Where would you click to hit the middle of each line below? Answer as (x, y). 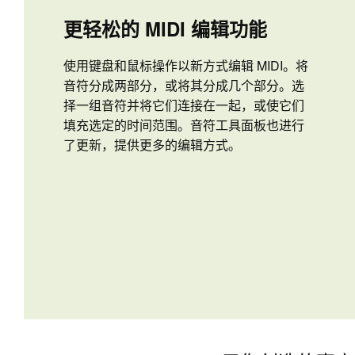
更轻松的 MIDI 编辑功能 (165, 29)
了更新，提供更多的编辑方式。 (152, 145)
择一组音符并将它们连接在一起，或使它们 (184, 105)
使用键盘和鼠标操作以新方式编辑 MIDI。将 (186, 66)
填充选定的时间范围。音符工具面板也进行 (184, 125)
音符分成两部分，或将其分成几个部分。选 (184, 86)
